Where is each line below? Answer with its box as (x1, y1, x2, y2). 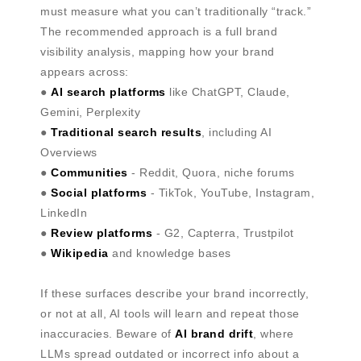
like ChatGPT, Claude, (165, 85, 290, 99)
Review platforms (51, 226, 152, 240)
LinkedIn (40, 206, 87, 220)
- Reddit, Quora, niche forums (127, 166, 295, 180)
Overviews (40, 146, 98, 160)
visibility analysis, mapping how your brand (40, 45, 275, 59)
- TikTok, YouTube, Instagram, (147, 186, 314, 200)
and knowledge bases (108, 247, 231, 260)
